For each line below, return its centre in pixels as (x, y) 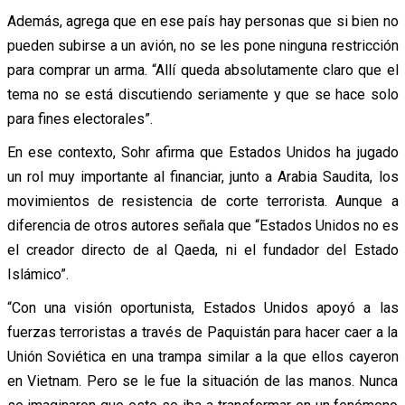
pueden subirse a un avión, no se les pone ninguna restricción (202, 45)
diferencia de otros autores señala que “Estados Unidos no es (202, 225)
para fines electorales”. (80, 118)
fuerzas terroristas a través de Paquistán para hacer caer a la (202, 332)
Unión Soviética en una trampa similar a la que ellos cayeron (202, 356)
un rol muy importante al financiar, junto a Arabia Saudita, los (202, 176)
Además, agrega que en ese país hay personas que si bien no (202, 21)
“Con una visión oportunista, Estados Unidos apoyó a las (202, 307)
